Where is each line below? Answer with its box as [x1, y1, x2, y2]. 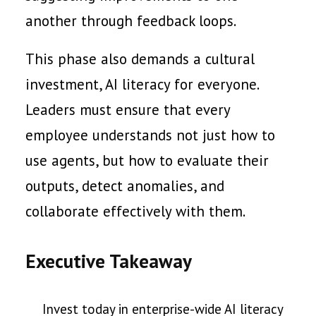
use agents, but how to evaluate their [25, 151, 269, 170]
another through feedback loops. [25, 11, 236, 30]
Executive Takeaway [25, 248, 192, 274]
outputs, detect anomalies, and [25, 176, 224, 195]
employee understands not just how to [25, 126, 275, 145]
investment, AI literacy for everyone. [25, 75, 258, 94]
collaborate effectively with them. [25, 202, 245, 221]
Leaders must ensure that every [25, 100, 230, 119]
